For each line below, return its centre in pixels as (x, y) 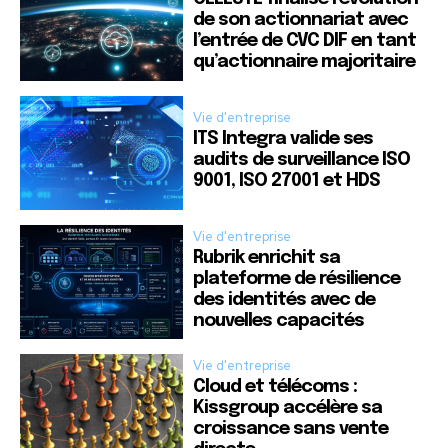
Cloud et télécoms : (275, 387)
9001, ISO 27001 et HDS (287, 181)
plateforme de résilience (297, 278)
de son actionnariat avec (301, 20)
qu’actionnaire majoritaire (304, 62)
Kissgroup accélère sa (288, 408)
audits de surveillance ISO (302, 160)
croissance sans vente (291, 429)
